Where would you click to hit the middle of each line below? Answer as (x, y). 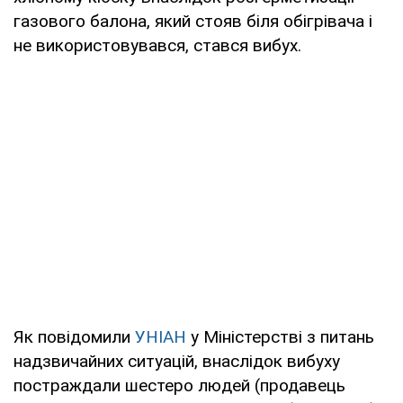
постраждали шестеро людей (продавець (179, 385)
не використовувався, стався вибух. (157, 45)
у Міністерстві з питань (280, 336)
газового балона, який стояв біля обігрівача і (193, 21)
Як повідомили (74, 336)
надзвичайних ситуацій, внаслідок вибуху (177, 361)
